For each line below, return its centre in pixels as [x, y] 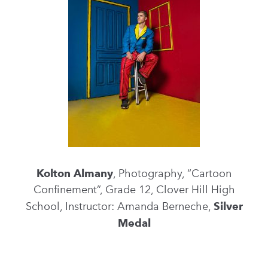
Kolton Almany [75, 173]
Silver [228, 206]
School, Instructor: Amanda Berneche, [119, 206]
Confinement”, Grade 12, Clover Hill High [134, 190]
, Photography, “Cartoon [172, 173]
